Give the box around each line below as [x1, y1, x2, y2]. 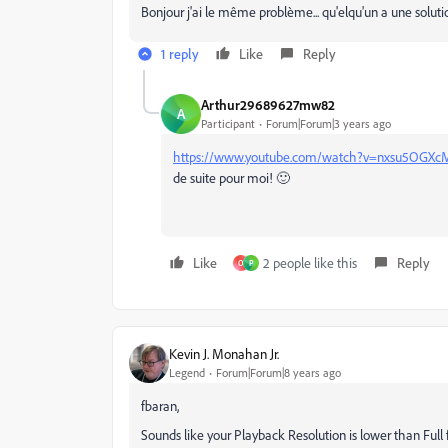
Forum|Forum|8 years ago [216, 365, 341, 381]
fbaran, [141, 396, 179, 414]
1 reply [161, 44, 199, 62]
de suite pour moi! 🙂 [173, 168, 290, 186]
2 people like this [263, 253, 357, 271]
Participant [201, 116, 255, 132]
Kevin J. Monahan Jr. [169, 345, 279, 363]
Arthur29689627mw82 [201, 96, 335, 114]
